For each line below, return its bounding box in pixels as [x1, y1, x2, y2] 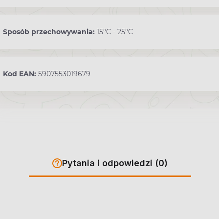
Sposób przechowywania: [3, 27, 97, 37]
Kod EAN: [3, 69, 38, 79]
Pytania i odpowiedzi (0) [62, 158, 168, 169]
